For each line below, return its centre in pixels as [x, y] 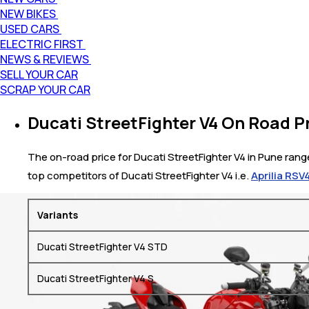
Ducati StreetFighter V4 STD [102, 246]
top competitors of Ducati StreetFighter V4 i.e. [139, 175]
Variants [58, 215]
